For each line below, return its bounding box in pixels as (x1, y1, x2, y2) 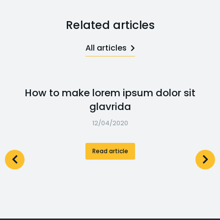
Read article (92, 147, 128, 155)
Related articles (65, 17, 155, 33)
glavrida (89, 100, 131, 113)
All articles (85, 42, 127, 54)
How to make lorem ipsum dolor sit (25, 86, 195, 100)
